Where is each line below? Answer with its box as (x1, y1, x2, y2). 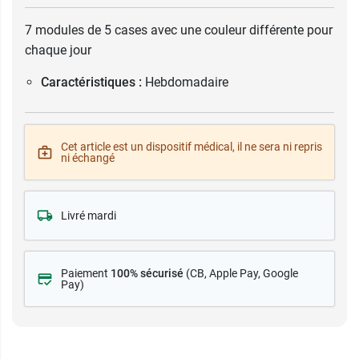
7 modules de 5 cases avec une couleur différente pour (25, 22, 333, 38)
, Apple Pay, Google (204, 267, 298, 280)
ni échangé (61, 151, 115, 164)
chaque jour (25, 42, 91, 58)
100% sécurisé (111, 267, 184, 280)
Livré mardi (61, 209, 116, 222)
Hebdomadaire (145, 75, 228, 90)
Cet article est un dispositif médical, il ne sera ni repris (61, 140, 322, 153)
